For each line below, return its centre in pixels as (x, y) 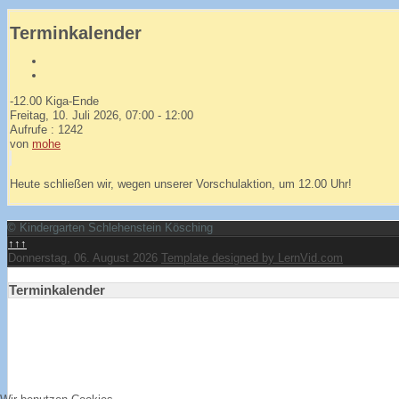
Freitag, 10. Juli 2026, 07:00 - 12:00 (102, 116)
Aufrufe (28, 130)
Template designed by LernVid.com (252, 258)
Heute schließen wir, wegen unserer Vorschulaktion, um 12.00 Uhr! (181, 184)
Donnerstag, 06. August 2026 (83, 258)
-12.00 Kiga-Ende (54, 102)
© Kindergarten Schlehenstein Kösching (110, 228)
